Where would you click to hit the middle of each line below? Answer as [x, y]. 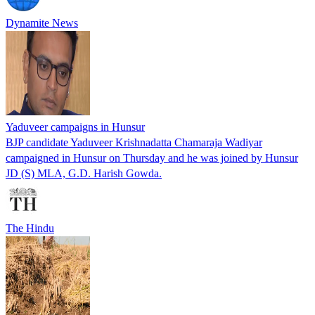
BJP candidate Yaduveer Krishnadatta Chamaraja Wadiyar [134, 142]
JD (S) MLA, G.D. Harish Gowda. [84, 173]
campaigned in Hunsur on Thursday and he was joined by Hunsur [152, 157]
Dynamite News [42, 22]
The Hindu [30, 228]
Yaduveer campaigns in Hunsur [75, 127]
